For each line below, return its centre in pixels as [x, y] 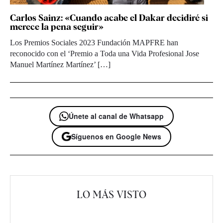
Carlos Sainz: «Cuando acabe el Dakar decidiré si [109, 18]
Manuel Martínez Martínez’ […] [60, 65]
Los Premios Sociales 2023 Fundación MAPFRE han [94, 43]
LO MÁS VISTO [111, 195]
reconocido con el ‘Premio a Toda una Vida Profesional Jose [105, 54]
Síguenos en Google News [116, 137]
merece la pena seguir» [57, 27]
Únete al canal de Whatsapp [116, 116]
